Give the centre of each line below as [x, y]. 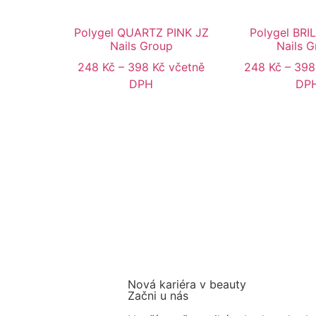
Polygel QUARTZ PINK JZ [141, 33]
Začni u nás [158, 296]
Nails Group [141, 46]
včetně [187, 67]
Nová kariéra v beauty [187, 285]
